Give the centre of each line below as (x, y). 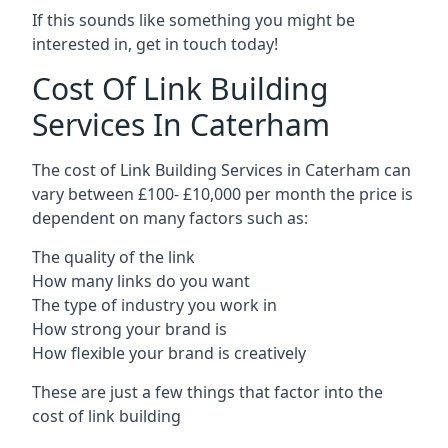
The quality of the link (113, 256)
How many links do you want (141, 280)
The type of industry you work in (154, 304)
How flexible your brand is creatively (169, 352)
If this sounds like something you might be (193, 19)
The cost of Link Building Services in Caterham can (221, 169)
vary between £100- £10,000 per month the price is (222, 193)
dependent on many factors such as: (170, 217)
